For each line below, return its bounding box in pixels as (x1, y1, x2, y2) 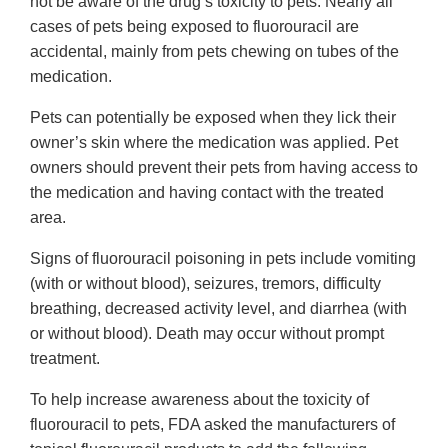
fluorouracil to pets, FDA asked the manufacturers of (30, 416, 395, 434)
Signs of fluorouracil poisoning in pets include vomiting (30, 250, 416, 268)
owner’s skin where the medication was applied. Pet (30, 134, 398, 152)
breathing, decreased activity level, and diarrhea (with (30, 300, 407, 318)
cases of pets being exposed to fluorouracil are (30, 18, 359, 36)
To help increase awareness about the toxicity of (30, 391, 369, 409)
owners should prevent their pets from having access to (30, 159, 418, 177)
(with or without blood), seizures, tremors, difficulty (30, 275, 381, 293)
